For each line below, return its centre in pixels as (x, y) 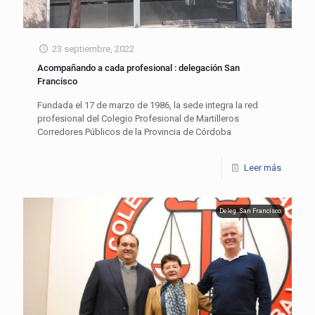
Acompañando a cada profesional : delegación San (139, 68)
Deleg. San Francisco (250, 211)
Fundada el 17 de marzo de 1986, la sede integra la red (148, 105)
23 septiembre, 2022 (94, 49)
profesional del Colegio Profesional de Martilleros (138, 119)
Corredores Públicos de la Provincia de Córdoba (134, 132)
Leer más (263, 168)
